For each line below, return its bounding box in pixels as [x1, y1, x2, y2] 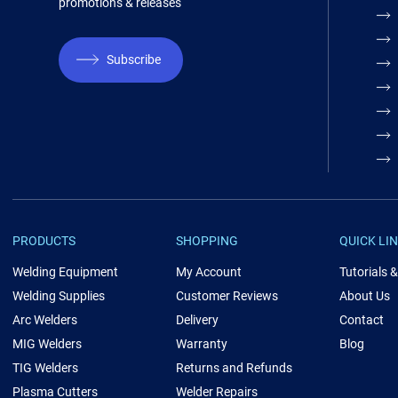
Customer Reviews [175, 289, 278, 304]
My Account [175, 265, 242, 280]
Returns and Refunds [175, 361, 292, 376]
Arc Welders [12, 313, 77, 328]
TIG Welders [12, 361, 78, 376]
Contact [339, 313, 385, 328]
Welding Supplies [12, 289, 105, 304]
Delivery [175, 313, 219, 328]
